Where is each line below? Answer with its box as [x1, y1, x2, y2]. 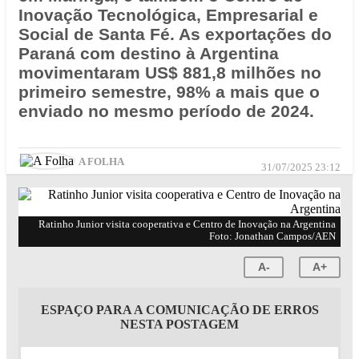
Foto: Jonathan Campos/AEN [209, 230, 336, 242]
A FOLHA [79, 155, 124, 167]
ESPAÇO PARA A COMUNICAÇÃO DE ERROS [40, 302, 319, 317]
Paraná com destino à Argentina [18, 44, 279, 63]
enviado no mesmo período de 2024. [18, 102, 314, 121]
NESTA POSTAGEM [120, 317, 239, 331]
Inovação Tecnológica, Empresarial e [18, 6, 318, 25]
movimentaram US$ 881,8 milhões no [18, 63, 321, 83]
